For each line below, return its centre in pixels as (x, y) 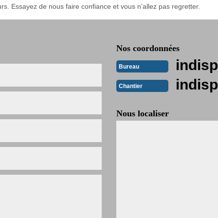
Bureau (129, 66)
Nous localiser (143, 113)
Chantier (131, 86)
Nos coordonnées (148, 48)
